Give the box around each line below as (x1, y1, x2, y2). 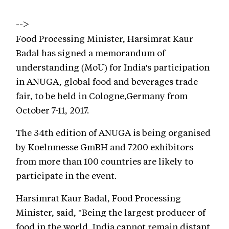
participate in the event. (16, 169, 117, 181)
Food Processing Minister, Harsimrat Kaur (16, 32, 193, 44)
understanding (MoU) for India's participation (16, 61, 210, 73)
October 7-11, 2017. (16, 104, 89, 116)
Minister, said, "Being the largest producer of (16, 206, 205, 218)
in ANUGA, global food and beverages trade (16, 75, 198, 87)
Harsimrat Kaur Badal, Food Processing (16, 192, 181, 203)
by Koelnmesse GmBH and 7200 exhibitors (16, 141, 193, 152)
